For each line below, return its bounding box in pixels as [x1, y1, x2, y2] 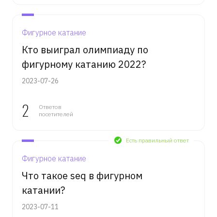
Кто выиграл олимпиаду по [22, 43, 148, 56]
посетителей [39, 110, 73, 118]
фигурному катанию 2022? [22, 58, 146, 71]
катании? [22, 184, 65, 197]
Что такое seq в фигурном [22, 169, 142, 182]
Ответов [39, 103, 62, 110]
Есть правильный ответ [126, 137, 189, 144]
